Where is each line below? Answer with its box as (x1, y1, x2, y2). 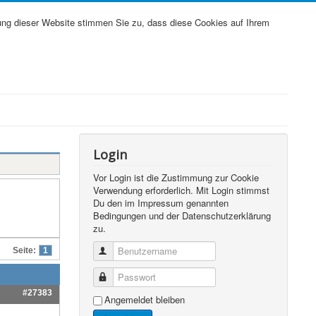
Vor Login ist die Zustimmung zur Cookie (93, 171, 260, 184)
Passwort (109, 270, 148, 284)
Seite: (13, 246, 36, 255)
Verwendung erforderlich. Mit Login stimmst (93, 183, 270, 197)
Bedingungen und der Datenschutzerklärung (93, 209, 272, 222)
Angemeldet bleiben (104, 293, 186, 306)
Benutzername (109, 244, 169, 257)
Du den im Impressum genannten (93, 196, 229, 209)
